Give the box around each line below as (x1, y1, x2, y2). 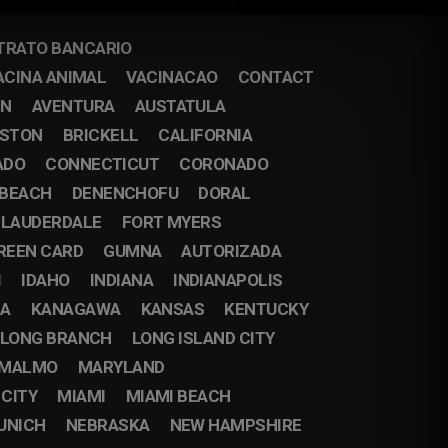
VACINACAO (126, 67, 218, 87)
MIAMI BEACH (125, 386, 231, 406)
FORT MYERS (121, 212, 222, 232)
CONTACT (237, 67, 314, 87)
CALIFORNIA (158, 125, 253, 145)
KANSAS (140, 299, 205, 319)
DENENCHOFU (71, 183, 179, 203)
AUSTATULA (134, 96, 226, 116)
